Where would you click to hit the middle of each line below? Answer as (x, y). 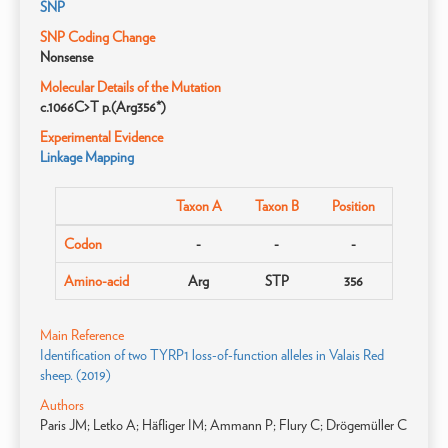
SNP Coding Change (97, 37)
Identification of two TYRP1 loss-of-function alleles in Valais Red (212, 355)
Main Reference (82, 335)
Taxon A (198, 206)
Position (353, 206)
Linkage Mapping (87, 157)
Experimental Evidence (101, 137)
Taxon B (276, 206)
